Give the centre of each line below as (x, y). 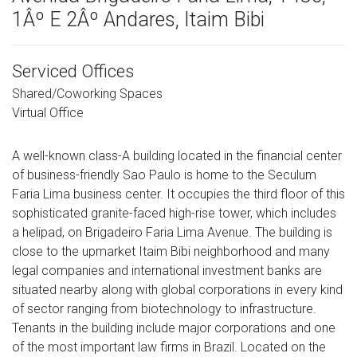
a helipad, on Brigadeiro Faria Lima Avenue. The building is (172, 232)
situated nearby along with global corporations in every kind (177, 289)
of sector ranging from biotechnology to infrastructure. (164, 308)
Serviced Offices (73, 71)
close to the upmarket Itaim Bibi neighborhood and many (171, 251)
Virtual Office (48, 112)
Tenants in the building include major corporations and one (174, 328)
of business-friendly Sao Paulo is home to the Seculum (164, 175)
